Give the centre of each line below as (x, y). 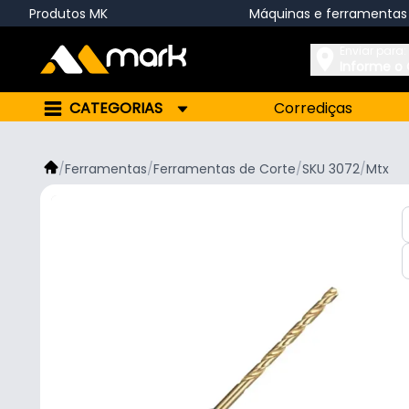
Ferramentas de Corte (225, 169)
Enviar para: (373, 50)
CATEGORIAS (116, 108)
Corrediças (314, 108)
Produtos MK (68, 13)
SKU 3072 (331, 169)
